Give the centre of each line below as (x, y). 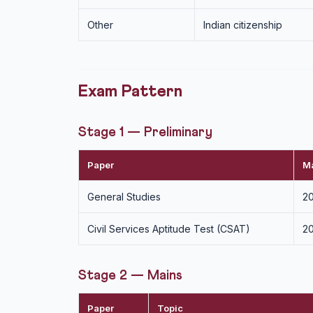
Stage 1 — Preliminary (145, 132)
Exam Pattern (130, 92)
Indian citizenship (243, 25)
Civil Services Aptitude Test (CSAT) (169, 229)
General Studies (124, 197)
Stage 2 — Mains (130, 276)
